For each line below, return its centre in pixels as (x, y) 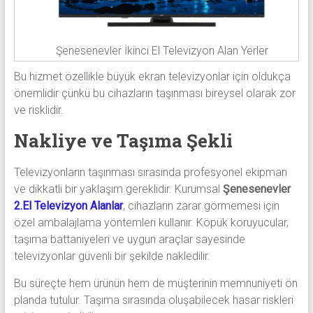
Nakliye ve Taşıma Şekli (123, 141)
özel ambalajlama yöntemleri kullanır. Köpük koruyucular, (151, 223)
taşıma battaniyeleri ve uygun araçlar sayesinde (129, 240)
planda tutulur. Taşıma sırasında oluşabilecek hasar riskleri (153, 300)
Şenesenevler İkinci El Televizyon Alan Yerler (162, 51)
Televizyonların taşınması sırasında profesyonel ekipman (150, 173)
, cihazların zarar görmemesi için (201, 206)
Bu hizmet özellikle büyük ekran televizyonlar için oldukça (152, 77)
